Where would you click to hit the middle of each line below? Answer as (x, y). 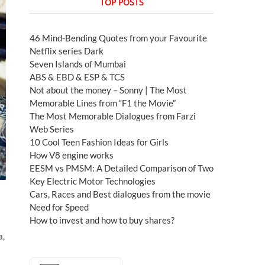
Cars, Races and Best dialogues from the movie (120, 194)
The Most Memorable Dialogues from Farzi (113, 116)
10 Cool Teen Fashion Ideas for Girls (99, 142)
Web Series (52, 129)
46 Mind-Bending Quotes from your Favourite (118, 38)
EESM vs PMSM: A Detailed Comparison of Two (122, 168)
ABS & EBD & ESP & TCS (77, 77)
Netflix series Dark (67, 51)
